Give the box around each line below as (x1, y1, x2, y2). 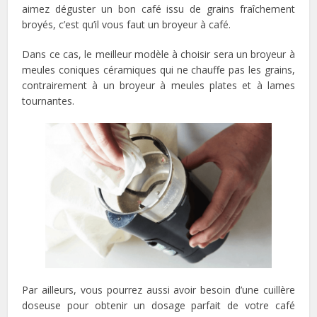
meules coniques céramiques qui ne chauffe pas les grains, (22, 63, 295, 77)
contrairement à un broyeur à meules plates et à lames (22, 79, 295, 93)
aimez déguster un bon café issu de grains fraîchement (22, 2, 295, 16)
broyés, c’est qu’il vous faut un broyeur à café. (22, 18, 231, 32)
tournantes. (22, 94, 75, 108)
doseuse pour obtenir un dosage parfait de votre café (22, 299, 295, 313)
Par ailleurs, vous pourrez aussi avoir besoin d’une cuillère (22, 283, 295, 297)
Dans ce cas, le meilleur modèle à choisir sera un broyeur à (22, 47, 295, 62)
